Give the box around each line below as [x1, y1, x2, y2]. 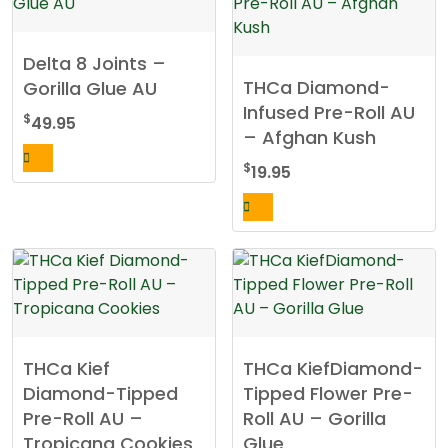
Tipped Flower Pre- [243, 380, 414, 406]
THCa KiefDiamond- [243, 355, 424, 381]
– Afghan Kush [243, 124, 377, 150]
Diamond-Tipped [23, 380, 178, 406]
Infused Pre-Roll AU [243, 99, 416, 125]
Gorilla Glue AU [23, 75, 157, 101]
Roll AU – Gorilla [243, 405, 387, 431]
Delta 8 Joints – [23, 50, 166, 76]
